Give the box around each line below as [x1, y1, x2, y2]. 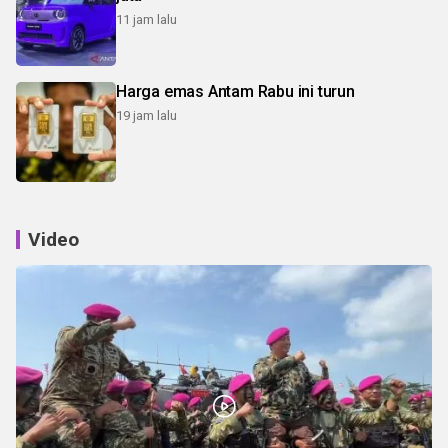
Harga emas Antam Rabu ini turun [116, 82, 355, 102]
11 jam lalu [116, 12, 177, 28]
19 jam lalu [116, 108, 177, 124]
